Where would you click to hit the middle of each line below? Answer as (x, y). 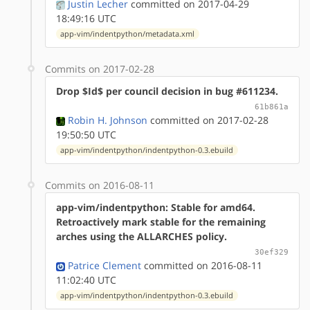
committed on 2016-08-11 (202, 265)
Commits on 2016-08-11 (100, 185)
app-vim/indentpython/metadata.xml (128, 34)
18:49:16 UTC (86, 18)
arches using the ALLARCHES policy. (142, 236)
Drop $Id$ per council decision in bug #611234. (167, 91)
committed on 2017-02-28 (208, 120)
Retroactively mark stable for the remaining (161, 221)
